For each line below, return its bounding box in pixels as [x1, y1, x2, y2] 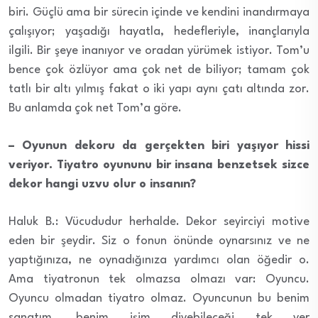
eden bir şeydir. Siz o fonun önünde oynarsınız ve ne [9, 234, 309, 247]
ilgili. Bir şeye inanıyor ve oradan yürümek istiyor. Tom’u [9, 44, 309, 57]
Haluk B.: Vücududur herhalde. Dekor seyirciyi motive [9, 215, 309, 228]
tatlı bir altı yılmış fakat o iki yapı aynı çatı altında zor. [9, 82, 309, 95]
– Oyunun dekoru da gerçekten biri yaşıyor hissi [9, 139, 309, 152]
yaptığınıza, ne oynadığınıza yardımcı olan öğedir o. [9, 253, 309, 266]
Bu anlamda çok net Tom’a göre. [9, 102, 182, 114]
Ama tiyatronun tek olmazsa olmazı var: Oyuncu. [9, 273, 309, 285]
